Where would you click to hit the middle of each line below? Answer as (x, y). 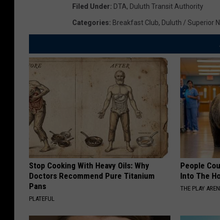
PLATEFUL (42, 198)
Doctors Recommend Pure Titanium (92, 176)
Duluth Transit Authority (166, 6)
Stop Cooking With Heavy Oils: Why (89, 165)
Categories (91, 22)
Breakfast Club (136, 22)
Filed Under (91, 6)
